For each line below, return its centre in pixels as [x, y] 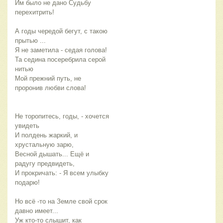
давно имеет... [37, 211]
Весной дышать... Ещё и [52, 154]
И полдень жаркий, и [46, 135]
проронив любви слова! [51, 88]
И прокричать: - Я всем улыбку [62, 173]
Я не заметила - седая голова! [61, 50]
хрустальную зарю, [44, 145]
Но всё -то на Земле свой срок [61, 202]
